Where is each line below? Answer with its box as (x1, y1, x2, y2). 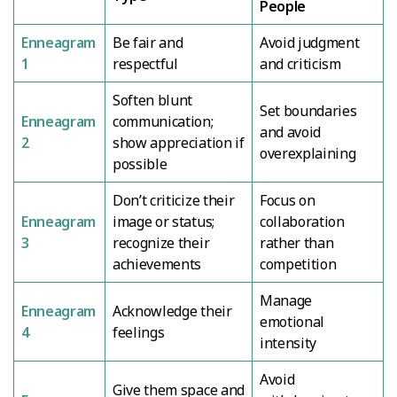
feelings (113, 322, 165, 342)
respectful (113, 53, 178, 74)
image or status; (113, 211, 214, 231)
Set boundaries (260, 100, 357, 121)
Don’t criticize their (113, 190, 235, 210)
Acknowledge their (113, 300, 232, 321)
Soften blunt (113, 90, 193, 110)
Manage (260, 290, 313, 310)
